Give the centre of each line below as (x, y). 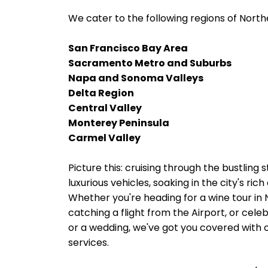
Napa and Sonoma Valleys (136, 78)
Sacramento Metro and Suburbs (150, 63)
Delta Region (101, 93)
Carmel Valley (104, 138)
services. (89, 243)
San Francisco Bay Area (128, 48)
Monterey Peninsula (119, 123)
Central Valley (105, 108)
